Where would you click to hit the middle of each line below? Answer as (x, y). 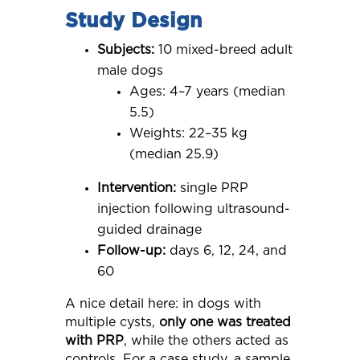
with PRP (94, 340)
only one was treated (225, 322)
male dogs (130, 70)
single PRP (212, 188)
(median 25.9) (174, 154)
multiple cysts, (112, 322)
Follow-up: (131, 250)
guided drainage (149, 229)
